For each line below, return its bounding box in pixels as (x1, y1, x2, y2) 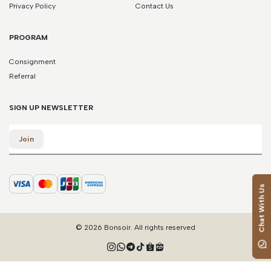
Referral (9, 72, 36, 81)
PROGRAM (9, 33, 48, 42)
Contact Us (135, 2, 174, 11)
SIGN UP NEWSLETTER (9, 103, 93, 113)
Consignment (9, 57, 56, 67)
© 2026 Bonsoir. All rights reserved (76, 223, 195, 232)
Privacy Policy (9, 2, 56, 11)
